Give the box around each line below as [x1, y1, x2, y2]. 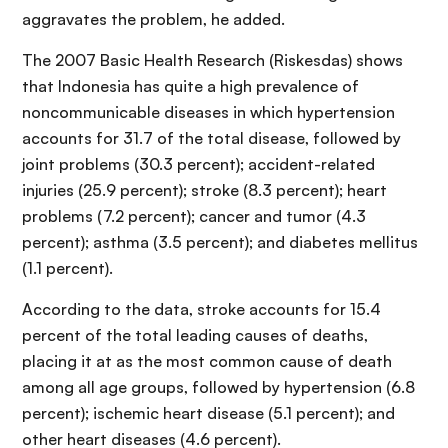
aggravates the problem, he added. [22, 9, 285, 30]
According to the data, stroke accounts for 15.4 [22, 299, 381, 320]
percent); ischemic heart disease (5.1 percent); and [22, 403, 395, 424]
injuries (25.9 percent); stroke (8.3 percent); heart [22, 180, 387, 201]
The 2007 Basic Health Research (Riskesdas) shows [22, 50, 403, 71]
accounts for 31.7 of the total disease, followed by [22, 128, 401, 149]
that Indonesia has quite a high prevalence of [22, 76, 359, 97]
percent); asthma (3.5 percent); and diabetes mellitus [22, 232, 418, 253]
